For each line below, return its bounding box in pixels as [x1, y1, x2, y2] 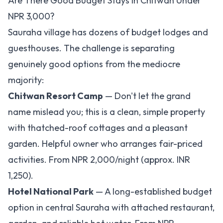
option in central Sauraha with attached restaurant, [8, 202, 215, 213]
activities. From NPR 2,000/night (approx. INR [8, 154, 190, 165]
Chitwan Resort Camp [8, 90, 103, 102]
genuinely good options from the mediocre [8, 58, 180, 70]
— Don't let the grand [103, 90, 191, 102]
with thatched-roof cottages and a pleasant [8, 122, 188, 133]
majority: [8, 74, 44, 86]
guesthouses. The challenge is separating [8, 42, 175, 54]
